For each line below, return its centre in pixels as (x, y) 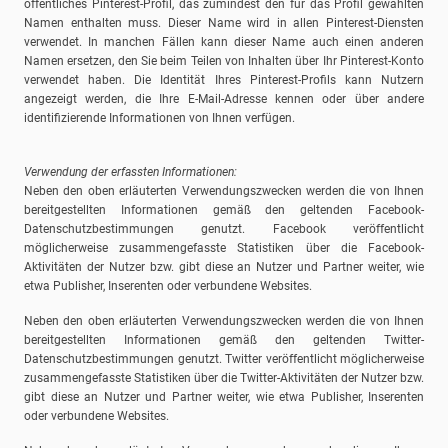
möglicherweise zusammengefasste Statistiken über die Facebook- (224, 248)
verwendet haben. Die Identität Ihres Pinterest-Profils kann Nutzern (224, 80)
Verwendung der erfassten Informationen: (130, 172)
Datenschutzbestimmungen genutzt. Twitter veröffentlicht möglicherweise (224, 359)
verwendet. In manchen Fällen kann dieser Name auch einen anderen (224, 42)
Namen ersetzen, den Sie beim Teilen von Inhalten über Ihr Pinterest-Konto (224, 61)
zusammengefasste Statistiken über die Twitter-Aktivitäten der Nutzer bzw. (224, 378)
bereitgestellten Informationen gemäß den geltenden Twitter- (224, 340)
